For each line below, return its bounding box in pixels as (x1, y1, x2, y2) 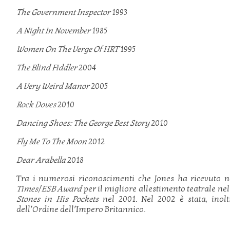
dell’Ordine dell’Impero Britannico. (16, 204, 145, 215)
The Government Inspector (16, 7, 112, 17)
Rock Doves (16, 100, 56, 110)
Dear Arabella (16, 155, 66, 165)
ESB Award (42, 184, 84, 194)
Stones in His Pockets (16, 194, 103, 204)
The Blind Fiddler (16, 63, 77, 73)
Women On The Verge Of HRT (16, 44, 119, 54)
